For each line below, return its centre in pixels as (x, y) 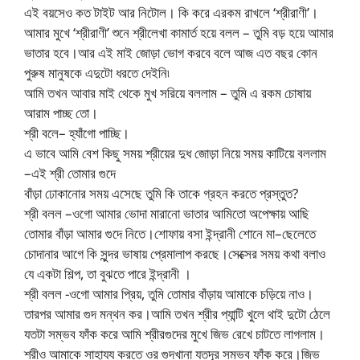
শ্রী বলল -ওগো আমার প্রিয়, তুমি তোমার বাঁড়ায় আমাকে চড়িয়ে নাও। (169, 293)
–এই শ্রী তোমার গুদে (70, 173)
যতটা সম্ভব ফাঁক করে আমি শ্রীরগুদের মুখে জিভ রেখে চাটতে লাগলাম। (174, 333)
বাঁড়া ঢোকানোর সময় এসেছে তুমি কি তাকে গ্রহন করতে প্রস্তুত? (161, 193)
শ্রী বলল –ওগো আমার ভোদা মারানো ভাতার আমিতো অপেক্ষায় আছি (167, 213)
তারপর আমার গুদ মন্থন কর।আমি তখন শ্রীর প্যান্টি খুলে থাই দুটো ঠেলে (177, 313)
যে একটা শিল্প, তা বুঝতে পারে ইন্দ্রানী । (108, 273)
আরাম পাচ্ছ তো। (61, 112)
